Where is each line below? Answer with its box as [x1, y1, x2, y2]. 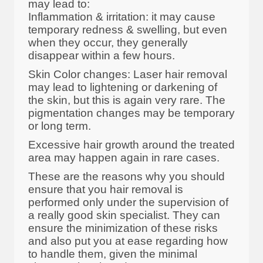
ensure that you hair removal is [28, 183, 183, 195]
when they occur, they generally [28, 36, 188, 49]
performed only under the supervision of [28, 195, 228, 208]
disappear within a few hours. [28, 49, 175, 62]
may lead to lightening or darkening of [28, 80, 217, 93]
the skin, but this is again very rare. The [28, 93, 225, 106]
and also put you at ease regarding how [28, 234, 228, 247]
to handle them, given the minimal [28, 247, 197, 260]
